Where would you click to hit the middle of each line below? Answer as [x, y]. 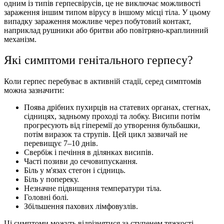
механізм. [20, 39]
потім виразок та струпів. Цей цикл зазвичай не [106, 134]
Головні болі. [46, 197]
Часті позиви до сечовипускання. [81, 161]
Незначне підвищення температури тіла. [93, 188]
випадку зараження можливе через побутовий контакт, [97, 21]
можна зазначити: [34, 90]
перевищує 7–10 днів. [61, 143]
